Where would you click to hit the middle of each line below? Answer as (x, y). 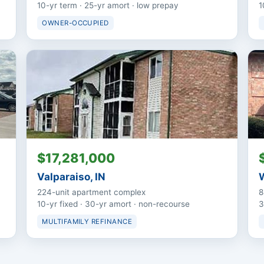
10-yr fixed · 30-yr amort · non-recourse (114, 204)
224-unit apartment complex (92, 192)
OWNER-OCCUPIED (75, 23)
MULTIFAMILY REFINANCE (87, 222)
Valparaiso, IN (72, 177)
